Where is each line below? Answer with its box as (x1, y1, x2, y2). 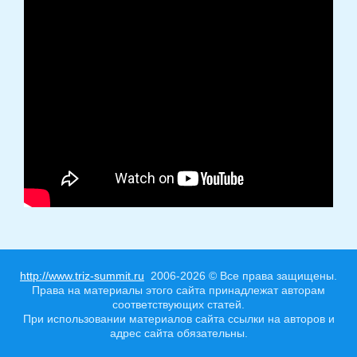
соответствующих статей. (112, 297, 245, 311)
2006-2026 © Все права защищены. (144, 269, 337, 282)
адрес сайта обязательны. (109, 326, 248, 339)
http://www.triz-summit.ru (20, 269, 144, 282)
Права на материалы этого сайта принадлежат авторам (32, 283, 325, 296)
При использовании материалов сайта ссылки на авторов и (22, 312, 335, 325)
